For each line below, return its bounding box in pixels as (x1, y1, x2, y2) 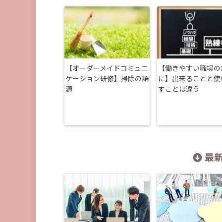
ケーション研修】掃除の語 (65, 76, 149, 83)
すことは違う (158, 86, 200, 94)
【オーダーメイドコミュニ (65, 65, 148, 73)
